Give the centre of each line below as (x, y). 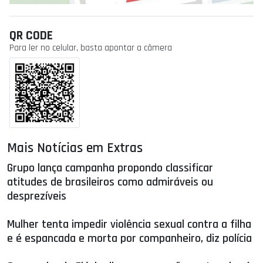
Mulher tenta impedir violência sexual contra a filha (129, 225)
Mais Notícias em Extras (75, 148)
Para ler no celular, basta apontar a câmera (91, 48)
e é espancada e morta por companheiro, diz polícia (129, 239)
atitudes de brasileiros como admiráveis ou (110, 182)
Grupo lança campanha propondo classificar (110, 168)
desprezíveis (37, 196)
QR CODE (31, 36)
